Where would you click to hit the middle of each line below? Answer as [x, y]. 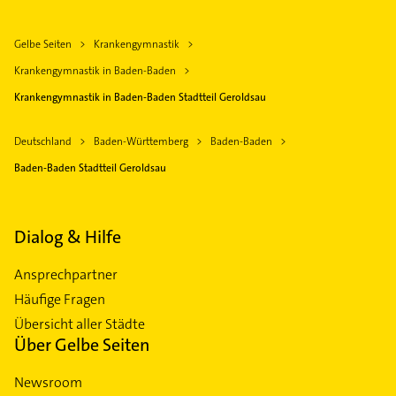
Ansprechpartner [66, 275]
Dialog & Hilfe [68, 237]
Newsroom [48, 383]
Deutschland [43, 142]
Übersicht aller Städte [80, 324]
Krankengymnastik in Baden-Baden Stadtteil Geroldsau [140, 98]
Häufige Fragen [60, 300]
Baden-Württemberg [141, 142]
